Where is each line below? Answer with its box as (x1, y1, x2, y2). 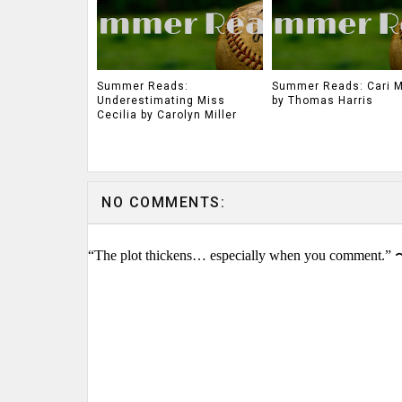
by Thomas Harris (271, 94, 373, 107)
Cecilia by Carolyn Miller (97, 109, 237, 121)
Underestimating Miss (97, 94, 225, 107)
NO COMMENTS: (101, 194, 225, 211)
